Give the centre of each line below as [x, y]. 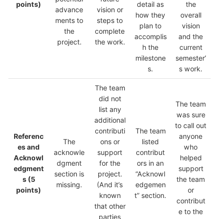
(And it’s [110, 185]
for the [110, 163]
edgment [29, 169]
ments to [69, 21]
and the [191, 37]
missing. [69, 185]
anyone [191, 136]
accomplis [150, 37]
